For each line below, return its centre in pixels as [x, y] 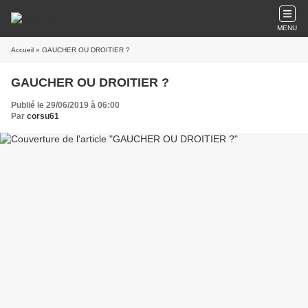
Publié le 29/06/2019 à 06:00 [65, 105]
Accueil [22, 50]
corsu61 [43, 116]
